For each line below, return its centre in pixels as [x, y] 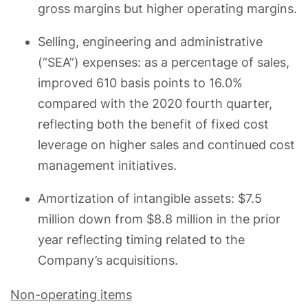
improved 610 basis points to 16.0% [140, 82]
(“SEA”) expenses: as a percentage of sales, [164, 62]
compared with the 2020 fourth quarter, [155, 103]
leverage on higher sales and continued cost [166, 144]
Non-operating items [71, 294]
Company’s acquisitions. [110, 260]
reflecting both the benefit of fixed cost [153, 124]
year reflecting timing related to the [141, 239]
